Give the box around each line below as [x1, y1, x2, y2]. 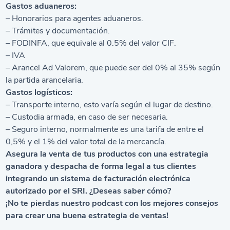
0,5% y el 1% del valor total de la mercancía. [6, 136, 167, 147]
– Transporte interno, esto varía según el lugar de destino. [6, 99, 214, 110]
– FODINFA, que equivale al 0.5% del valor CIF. [6, 37, 177, 49]
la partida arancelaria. [6, 74, 84, 86]
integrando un [6, 173, 61, 184]
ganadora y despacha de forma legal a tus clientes [6, 161, 197, 172]
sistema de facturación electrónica [61, 173, 191, 184]
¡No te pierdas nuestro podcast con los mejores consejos [6, 198, 219, 209]
